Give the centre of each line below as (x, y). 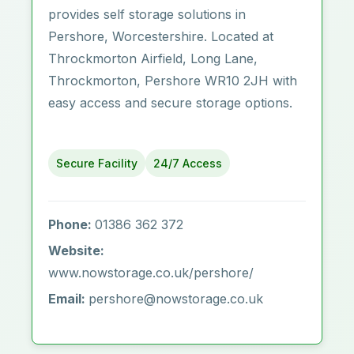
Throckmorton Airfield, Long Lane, (153, 58)
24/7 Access (188, 163)
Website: (76, 250)
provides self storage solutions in (147, 14)
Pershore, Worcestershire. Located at (161, 36)
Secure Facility (97, 163)
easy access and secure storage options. (170, 103)
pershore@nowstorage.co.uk (176, 299)
